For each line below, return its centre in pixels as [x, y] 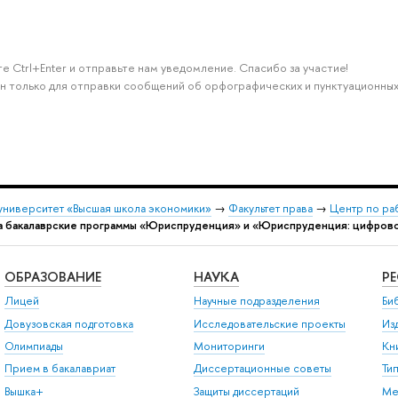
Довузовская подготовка [68, 323]
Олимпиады [33, 346]
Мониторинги [229, 346]
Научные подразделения [256, 301]
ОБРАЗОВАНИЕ [52, 276]
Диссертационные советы [262, 369]
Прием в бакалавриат [60, 369]
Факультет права [271, 209]
